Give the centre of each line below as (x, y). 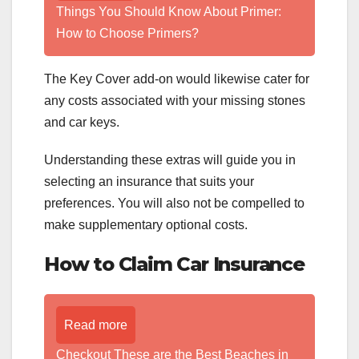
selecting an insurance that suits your (149, 181)
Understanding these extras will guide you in (170, 159)
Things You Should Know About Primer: (169, 11)
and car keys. (82, 122)
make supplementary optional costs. (146, 224)
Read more (96, 325)
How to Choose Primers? (127, 33)
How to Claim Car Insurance (174, 264)
